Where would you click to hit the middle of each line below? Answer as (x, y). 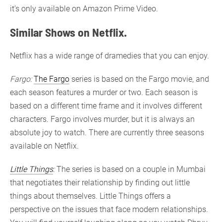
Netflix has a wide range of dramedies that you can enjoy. (110, 55)
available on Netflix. (44, 146)
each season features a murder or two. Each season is (104, 92)
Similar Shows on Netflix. (68, 32)
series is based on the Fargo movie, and (139, 79)
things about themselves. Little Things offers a (90, 196)
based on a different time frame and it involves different (106, 106)
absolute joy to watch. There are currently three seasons (107, 132)
